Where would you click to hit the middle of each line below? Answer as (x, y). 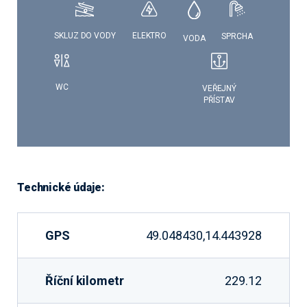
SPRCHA (237, 36)
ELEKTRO (149, 36)
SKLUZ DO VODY (85, 35)
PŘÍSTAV (219, 100)
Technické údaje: (61, 188)
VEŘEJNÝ (219, 89)
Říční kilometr (85, 280)
